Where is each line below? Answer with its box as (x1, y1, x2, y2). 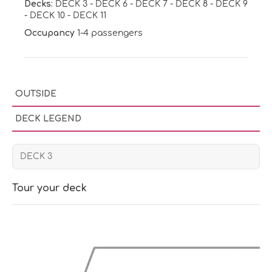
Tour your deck (12, 182, 87, 194)
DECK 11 (73, 10, 106, 20)
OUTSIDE (15, 89, 56, 98)
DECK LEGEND (15, 114, 81, 123)
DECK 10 (30, 10, 67, 20)
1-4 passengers (75, 28, 143, 38)
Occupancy (24, 28, 75, 38)
